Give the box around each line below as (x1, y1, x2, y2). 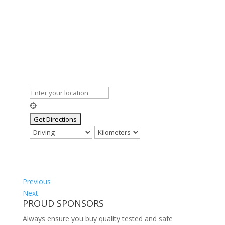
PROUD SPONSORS (22, 197, 104, 209)
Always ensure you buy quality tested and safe (22, 214, 173, 223)
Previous (22, 177, 51, 186)
